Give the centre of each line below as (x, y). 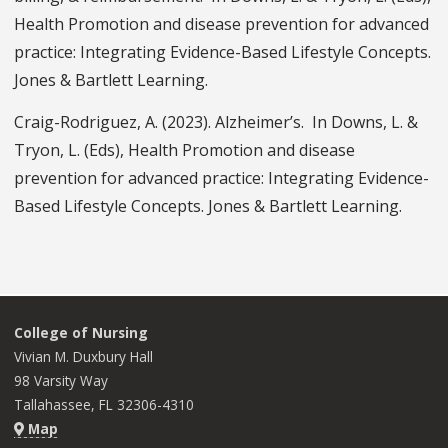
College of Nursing (81, 333)
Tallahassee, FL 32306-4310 (104, 405)
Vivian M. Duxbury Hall (83, 357)
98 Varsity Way (61, 381)
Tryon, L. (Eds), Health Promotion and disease (184, 150)
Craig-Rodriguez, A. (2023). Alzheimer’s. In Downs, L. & (216, 122)
